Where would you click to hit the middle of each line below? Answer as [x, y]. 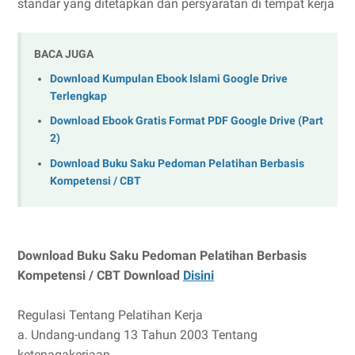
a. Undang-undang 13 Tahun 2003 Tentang [137, 334]
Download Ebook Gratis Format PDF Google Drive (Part [187, 121]
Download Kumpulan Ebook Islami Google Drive [169, 78]
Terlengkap [78, 96]
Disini [198, 275]
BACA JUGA [64, 54]
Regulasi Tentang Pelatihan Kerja [110, 315]
